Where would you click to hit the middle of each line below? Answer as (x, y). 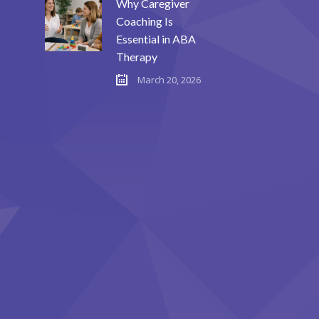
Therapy (137, 56)
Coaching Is (145, 21)
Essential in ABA (156, 38)
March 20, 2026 (169, 79)
